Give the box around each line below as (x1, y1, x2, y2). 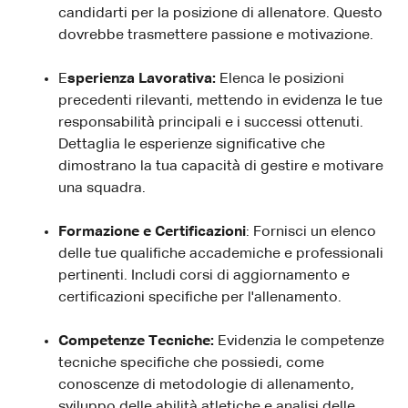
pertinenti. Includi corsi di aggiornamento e (58, 268, 350, 283)
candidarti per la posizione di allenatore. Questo (58, 5, 382, 21)
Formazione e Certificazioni (58, 224, 246, 240)
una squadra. (58, 180, 146, 196)
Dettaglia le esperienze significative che (58, 137, 325, 152)
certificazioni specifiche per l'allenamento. (58, 290, 342, 305)
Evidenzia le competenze (214, 333, 384, 349)
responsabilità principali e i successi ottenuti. (58, 115, 363, 130)
